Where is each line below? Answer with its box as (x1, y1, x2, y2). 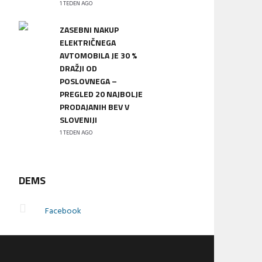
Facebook (44, 205, 81, 218)
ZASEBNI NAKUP (59, 23, 119, 36)
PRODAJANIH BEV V (59, 101, 129, 113)
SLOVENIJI (59, 113, 97, 126)
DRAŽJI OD (59, 62, 97, 74)
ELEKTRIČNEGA (59, 36, 116, 49)
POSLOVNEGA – (59, 75, 117, 87)
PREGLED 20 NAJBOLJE (59, 88, 143, 100)
